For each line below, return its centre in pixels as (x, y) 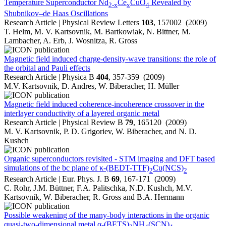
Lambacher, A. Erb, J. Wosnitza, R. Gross (71, 41)
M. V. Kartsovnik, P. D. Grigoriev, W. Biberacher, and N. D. (100, 132)
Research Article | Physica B (50, 77)
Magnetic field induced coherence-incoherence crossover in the (104, 104)
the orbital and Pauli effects (47, 68)
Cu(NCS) (168, 168)
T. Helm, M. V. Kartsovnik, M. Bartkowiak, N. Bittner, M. (97, 32)
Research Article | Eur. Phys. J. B (58, 179)
